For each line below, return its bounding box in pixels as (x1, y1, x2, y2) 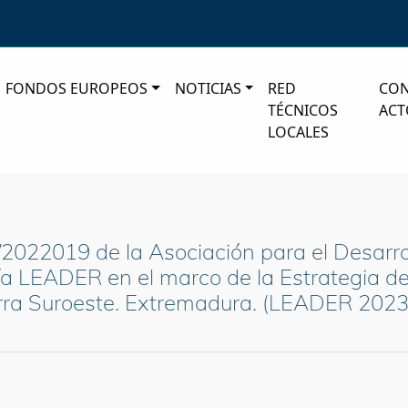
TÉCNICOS (268, 100, 339, 121)
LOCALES (268, 122, 330, 143)
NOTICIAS (174, 78, 241, 99)
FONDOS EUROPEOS (5, 78, 148, 99)
